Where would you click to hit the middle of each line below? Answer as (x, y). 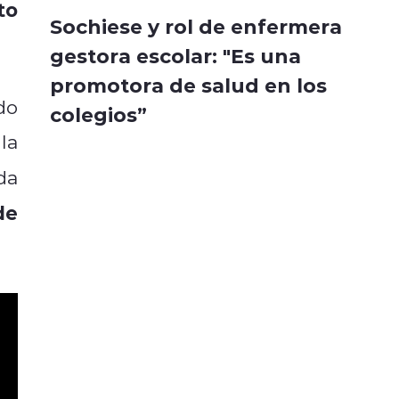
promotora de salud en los (188, 85)
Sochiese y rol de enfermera (196, 26)
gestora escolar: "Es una (175, 56)
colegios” (98, 114)
